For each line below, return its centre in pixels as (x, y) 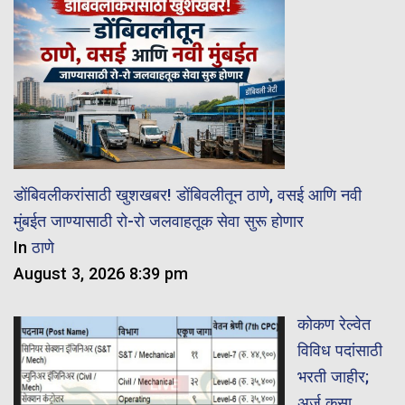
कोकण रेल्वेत (334, 325)
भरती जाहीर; (333, 377)
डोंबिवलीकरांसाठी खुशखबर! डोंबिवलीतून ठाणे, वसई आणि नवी (188, 194)
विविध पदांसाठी (339, 351)
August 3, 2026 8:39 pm (101, 273)
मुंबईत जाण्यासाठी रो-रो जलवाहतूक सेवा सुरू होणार (159, 221)
